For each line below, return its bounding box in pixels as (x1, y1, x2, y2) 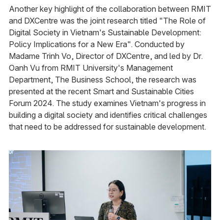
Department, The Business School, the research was (8, 74, 196, 84)
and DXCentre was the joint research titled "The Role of (8, 15, 206, 26)
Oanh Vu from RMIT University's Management (8, 62, 173, 73)
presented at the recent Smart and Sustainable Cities (8, 86, 194, 96)
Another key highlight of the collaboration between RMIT (8, 3, 211, 14)
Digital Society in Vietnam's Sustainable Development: (8, 27, 201, 37)
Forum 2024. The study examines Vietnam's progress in (8, 98, 206, 108)
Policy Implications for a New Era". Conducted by (8, 39, 185, 49)
